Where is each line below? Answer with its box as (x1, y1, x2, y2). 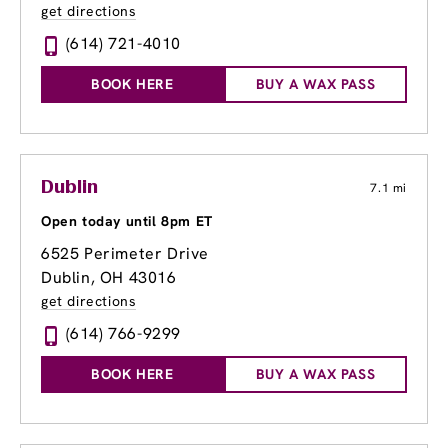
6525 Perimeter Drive (41, 243, 209, 265)
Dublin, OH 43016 (41, 267, 177, 289)
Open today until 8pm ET (41, 212, 213, 231)
